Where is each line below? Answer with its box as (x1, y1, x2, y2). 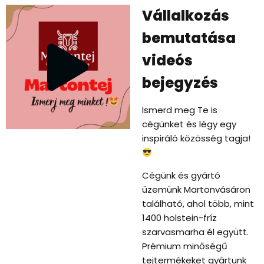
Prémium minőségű (141, 240, 227, 253)
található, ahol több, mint (141, 197, 254, 210)
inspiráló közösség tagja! (141, 132, 250, 145)
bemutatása (141, 28, 236, 48)
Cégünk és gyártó (141, 169, 220, 182)
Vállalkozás (141, 6, 229, 26)
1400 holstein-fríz (141, 212, 217, 225)
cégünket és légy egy (141, 118, 236, 131)
